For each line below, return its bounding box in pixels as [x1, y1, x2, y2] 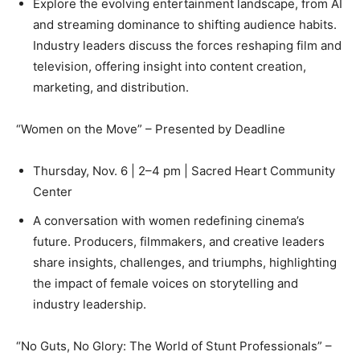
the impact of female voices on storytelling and [33, 276, 298, 292]
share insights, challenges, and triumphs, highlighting [33, 255, 337, 271]
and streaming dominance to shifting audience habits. [33, 17, 337, 33]
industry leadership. [33, 297, 146, 313]
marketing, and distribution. [33, 80, 189, 96]
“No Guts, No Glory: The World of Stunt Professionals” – [16, 338, 332, 354]
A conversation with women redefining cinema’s [33, 213, 305, 229]
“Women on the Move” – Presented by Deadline [16, 121, 285, 137]
